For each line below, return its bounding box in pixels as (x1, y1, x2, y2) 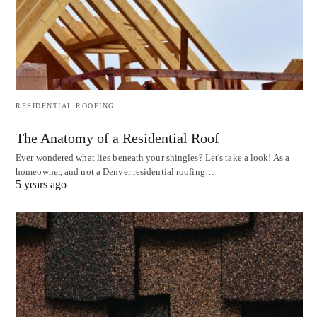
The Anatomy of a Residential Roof (16, 129, 219, 146)
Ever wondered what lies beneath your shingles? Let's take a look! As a (16, 151, 290, 163)
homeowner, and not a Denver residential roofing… (16, 166, 214, 177)
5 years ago (16, 178, 67, 190)
